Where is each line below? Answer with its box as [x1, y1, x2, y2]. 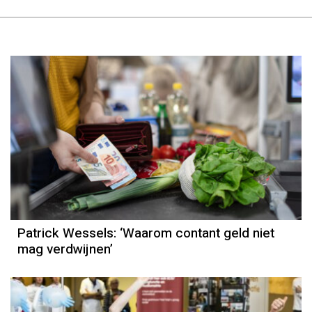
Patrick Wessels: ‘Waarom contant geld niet [17, 224, 274, 244]
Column [135, 135, 184, 152]
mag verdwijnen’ [17, 240, 113, 260]
